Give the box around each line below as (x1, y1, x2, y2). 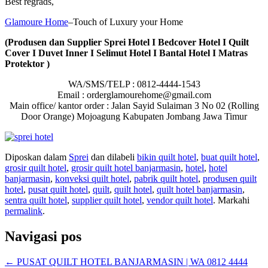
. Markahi (213, 195, 249, 206)
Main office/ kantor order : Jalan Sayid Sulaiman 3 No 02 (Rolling (9, 100, 259, 111)
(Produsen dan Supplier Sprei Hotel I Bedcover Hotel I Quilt (5, 37, 249, 48)
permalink (5, 206, 42, 217)
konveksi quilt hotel (55, 173, 129, 184)
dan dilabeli (89, 152, 137, 163)
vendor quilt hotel (147, 195, 213, 206)
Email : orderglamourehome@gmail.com (57, 90, 211, 100)
